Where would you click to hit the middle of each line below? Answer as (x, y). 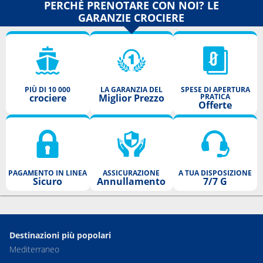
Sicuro (48, 181)
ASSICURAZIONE (131, 173)
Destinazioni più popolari (60, 235)
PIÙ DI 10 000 (48, 89)
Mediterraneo (34, 249)
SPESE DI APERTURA (215, 89)
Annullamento (131, 181)
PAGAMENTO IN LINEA (48, 173)
